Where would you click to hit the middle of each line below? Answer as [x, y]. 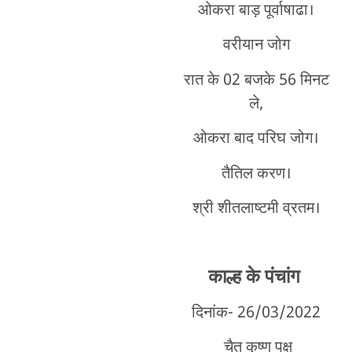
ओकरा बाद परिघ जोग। [257, 139]
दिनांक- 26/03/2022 [257, 313]
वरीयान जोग [256, 46]
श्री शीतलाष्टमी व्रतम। [256, 209]
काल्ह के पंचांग [256, 278]
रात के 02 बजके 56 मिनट [256, 81]
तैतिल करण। [256, 174]
